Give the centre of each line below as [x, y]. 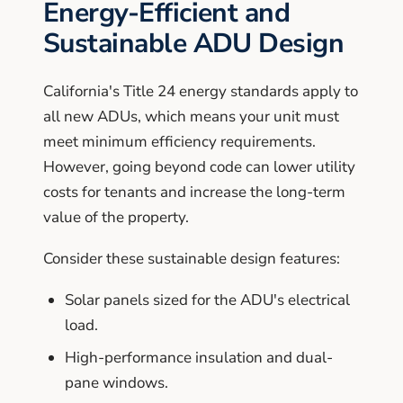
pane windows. [116, 382]
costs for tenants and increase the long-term [194, 192]
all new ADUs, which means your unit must [191, 116]
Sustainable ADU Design [194, 43]
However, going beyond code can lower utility [199, 166]
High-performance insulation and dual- [199, 357]
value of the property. [116, 217]
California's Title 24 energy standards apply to [201, 91]
